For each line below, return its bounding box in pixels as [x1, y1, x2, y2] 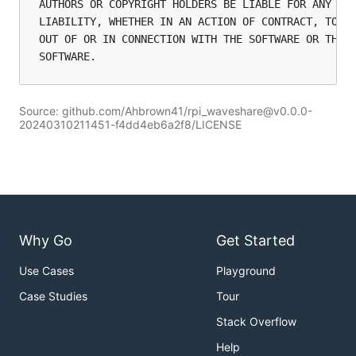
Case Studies [19, 289, 87, 304]
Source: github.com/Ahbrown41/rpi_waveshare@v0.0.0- [19, 104, 312, 118]
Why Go [19, 232, 72, 250]
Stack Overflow [216, 315, 296, 329]
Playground [216, 264, 276, 278]
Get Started [216, 232, 295, 250]
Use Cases [19, 264, 74, 278]
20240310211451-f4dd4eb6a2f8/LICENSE [19, 118, 242, 131]
